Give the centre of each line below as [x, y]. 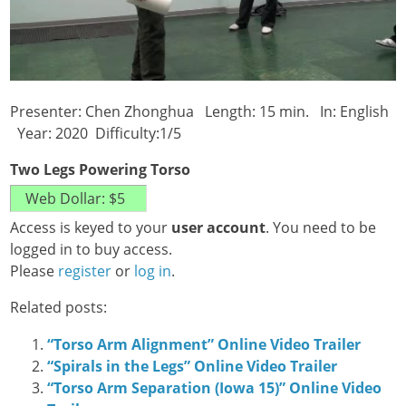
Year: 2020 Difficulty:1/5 [96, 133]
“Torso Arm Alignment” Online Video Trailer [203, 344]
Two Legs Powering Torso [101, 170]
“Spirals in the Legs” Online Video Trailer [192, 366]
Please [34, 271]
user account [219, 228]
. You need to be [321, 228]
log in [153, 271]
